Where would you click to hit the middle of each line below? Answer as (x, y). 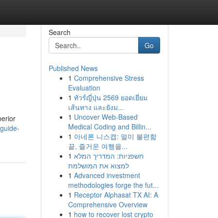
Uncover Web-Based (106, 117)
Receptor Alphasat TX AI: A (116, 195)
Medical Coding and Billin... (109, 127)
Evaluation (84, 88)
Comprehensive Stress (109, 78)
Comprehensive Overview (108, 204)
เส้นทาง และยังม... (96, 107)
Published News (73, 68)
